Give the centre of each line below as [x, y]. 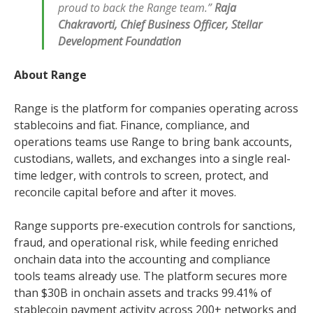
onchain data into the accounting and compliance [142, 259]
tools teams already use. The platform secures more [151, 276]
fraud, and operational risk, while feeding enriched [146, 242]
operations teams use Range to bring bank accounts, [153, 142]
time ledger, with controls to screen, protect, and [141, 175]
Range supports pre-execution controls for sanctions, [155, 226]
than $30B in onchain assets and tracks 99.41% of [143, 293]
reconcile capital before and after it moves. [125, 192]
